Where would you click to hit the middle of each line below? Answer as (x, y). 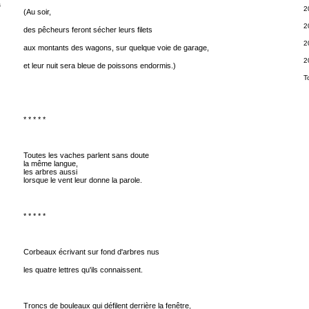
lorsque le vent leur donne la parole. (82, 180)
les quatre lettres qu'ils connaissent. (83, 270)
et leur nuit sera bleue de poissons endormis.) (99, 66)
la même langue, (50, 163)
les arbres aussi (50, 172)
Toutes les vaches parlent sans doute (86, 155)
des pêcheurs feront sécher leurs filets (88, 30)
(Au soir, (37, 12)
